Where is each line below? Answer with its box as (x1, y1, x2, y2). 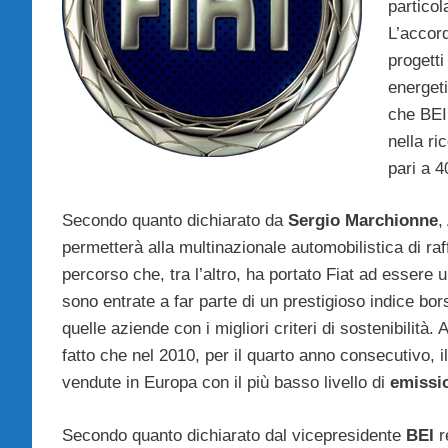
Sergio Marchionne (288, 211, 438, 231)
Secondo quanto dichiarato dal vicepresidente (62, 425, 406, 445)
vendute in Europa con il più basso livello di (62, 373, 390, 393)
